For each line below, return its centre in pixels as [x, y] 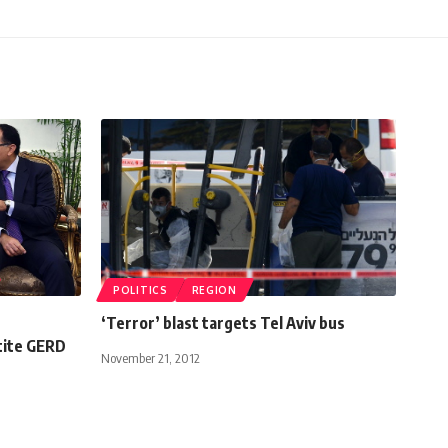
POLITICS [140, 289]
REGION [214, 289]
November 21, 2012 [150, 357]
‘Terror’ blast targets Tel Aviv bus [223, 322]
